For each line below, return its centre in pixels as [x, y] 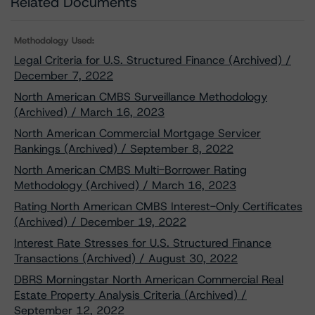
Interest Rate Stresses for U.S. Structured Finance [143, 243]
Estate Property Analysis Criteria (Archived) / [130, 295]
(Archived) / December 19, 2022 [100, 222]
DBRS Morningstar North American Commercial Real [149, 279]
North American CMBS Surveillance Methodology [141, 97]
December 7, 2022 [64, 76]
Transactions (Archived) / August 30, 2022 [126, 258]
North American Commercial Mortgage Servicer [137, 133]
